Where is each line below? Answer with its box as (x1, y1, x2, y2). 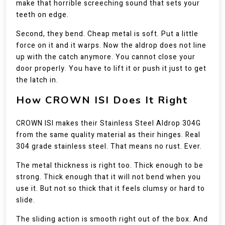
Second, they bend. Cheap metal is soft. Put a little (16, 29, 198, 39)
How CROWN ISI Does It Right (16, 93, 188, 107)
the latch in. (16, 75, 58, 85)
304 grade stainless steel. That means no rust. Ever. (16, 141, 202, 152)
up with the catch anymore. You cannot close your (16, 52, 195, 62)
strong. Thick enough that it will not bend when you (16, 172, 201, 182)
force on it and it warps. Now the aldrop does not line (16, 40, 206, 51)
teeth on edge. (16, 10, 69, 20)
